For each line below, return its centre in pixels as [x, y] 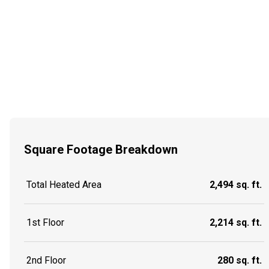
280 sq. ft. [240, 261]
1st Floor [45, 223]
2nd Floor [46, 261]
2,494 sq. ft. [236, 185]
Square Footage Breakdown [101, 149]
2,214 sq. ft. [236, 223]
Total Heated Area [64, 185]
